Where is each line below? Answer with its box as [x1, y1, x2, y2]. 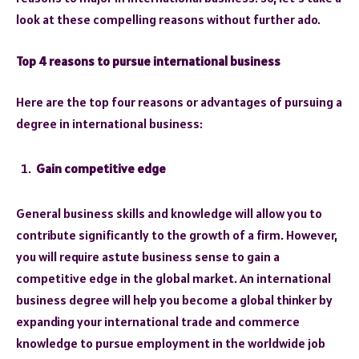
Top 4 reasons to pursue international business [16, 52, 280, 69]
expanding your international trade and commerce [16, 313, 300, 329]
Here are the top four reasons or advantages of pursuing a [16, 94, 342, 111]
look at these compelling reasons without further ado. [16, 11, 321, 28]
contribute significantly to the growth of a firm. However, [16, 226, 337, 243]
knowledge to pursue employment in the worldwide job [16, 334, 325, 351]
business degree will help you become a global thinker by [16, 291, 333, 308]
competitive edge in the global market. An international [16, 269, 331, 286]
